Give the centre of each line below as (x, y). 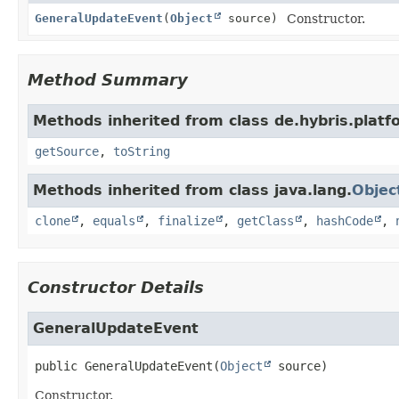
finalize (186, 220)
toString (142, 151)
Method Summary (108, 79)
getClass (265, 220)
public (56, 366)
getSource (67, 151)
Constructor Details (116, 287)
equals (114, 220)
